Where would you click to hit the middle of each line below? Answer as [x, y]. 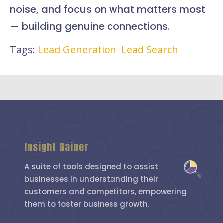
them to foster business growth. [87, 204]
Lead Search [150, 50]
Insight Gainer [57, 147]
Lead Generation [77, 50]
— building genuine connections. [90, 27]
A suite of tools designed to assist [92, 167]
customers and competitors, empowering [106, 192]
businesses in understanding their [92, 179]
